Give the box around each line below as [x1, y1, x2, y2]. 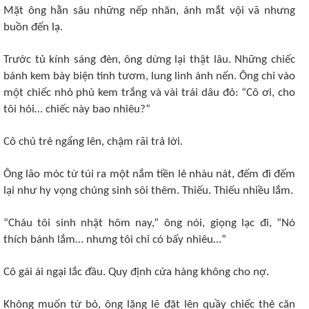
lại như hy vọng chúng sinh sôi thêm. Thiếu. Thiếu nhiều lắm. [3, 185, 293, 197]
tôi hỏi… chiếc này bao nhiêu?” [3, 103, 150, 115]
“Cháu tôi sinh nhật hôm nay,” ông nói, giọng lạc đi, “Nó [3, 217, 295, 229]
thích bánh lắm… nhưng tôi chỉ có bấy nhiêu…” [3, 234, 226, 246]
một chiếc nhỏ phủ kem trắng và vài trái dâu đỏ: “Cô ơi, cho [3, 87, 295, 99]
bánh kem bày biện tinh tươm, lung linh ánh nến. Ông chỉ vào [3, 70, 295, 82]
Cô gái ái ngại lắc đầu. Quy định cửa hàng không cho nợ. [3, 266, 269, 278]
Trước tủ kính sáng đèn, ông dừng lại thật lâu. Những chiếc [3, 54, 295, 66]
